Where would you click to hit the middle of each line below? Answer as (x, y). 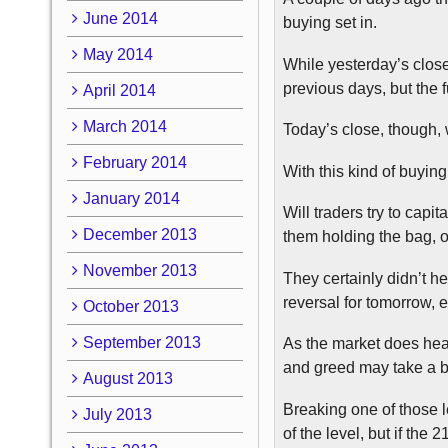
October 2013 (130, 306)
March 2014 (124, 126)
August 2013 (127, 378)
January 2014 (131, 198)
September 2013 (141, 342)
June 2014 (120, 18)
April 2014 (119, 90)
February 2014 (134, 162)
